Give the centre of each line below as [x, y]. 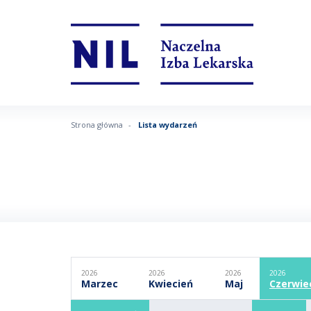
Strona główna [97, 124]
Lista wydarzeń [168, 124]
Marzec [100, 283]
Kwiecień [171, 283]
